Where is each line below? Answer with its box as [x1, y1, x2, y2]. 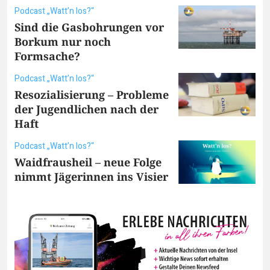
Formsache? [14, 48, 80, 63]
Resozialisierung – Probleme [14, 87, 169, 102]
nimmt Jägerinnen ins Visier [14, 169, 168, 184]
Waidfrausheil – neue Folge [14, 154, 162, 169]
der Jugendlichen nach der [14, 101, 159, 116]
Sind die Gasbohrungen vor [14, 19, 164, 34]
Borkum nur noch [14, 34, 111, 49]
